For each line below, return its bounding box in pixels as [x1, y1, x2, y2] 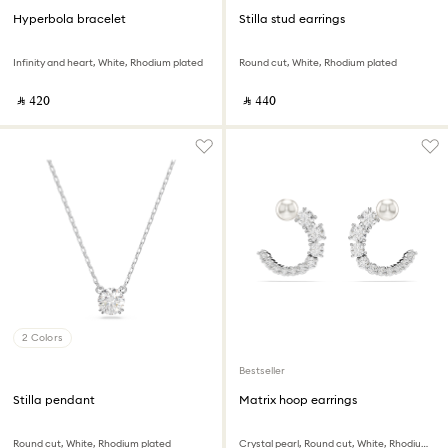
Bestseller [239, 364, 285, 377]
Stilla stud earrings [239, 11, 345, 26]
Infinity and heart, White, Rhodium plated [13, 56, 203, 69]
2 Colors [22, 331, 63, 344]
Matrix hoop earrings [239, 392, 357, 407]
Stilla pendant [13, 392, 95, 407]
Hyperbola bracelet [13, 11, 126, 26]
